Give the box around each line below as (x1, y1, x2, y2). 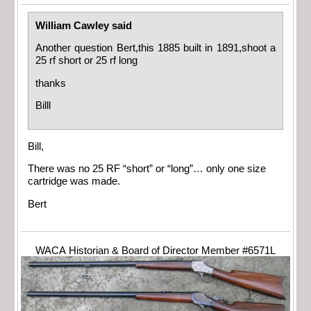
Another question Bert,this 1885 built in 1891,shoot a (35, 42, 276, 54)
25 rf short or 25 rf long (35, 55, 137, 67)
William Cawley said (35, 19, 132, 31)
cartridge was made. (28, 176, 120, 187)
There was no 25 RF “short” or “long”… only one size (28, 163, 266, 175)
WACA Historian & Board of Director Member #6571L (35, 245, 276, 257)
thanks (35, 77, 66, 89)
